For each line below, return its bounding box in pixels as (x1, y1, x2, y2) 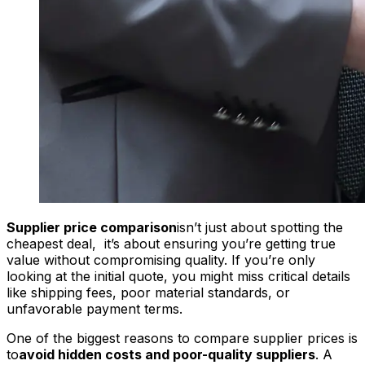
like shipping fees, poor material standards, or (7, 284, 290, 301)
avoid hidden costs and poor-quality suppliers (19, 345, 315, 363)
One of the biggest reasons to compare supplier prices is (7, 329, 358, 346)
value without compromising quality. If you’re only (7, 251, 315, 268)
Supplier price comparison (7, 218, 177, 235)
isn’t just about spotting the (177, 218, 343, 235)
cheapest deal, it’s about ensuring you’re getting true (7, 235, 336, 252)
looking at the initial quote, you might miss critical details (7, 267, 350, 284)
